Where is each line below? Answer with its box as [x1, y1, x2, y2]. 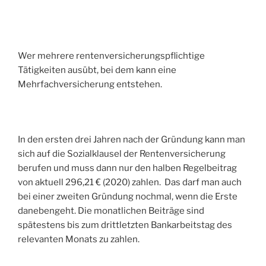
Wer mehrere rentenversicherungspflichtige [18, 50, 205, 62]
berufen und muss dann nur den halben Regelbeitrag [18, 163, 237, 174]
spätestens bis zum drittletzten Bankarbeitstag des [18, 220, 232, 231]
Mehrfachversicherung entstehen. [18, 79, 162, 90]
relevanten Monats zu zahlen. [18, 234, 140, 245]
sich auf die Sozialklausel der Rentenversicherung [18, 148, 226, 160]
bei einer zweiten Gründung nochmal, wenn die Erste [18, 191, 237, 202]
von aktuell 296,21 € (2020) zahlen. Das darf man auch [18, 177, 242, 188]
